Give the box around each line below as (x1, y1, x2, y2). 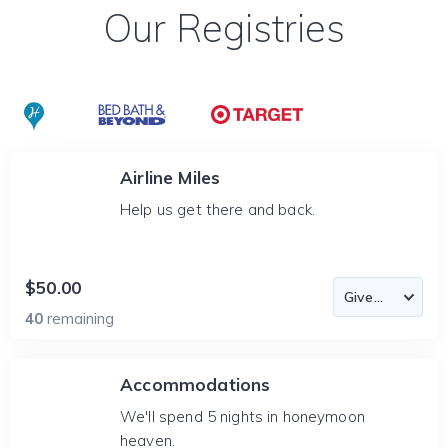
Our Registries (103, 4, 345, 52)
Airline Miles (120, 167, 221, 188)
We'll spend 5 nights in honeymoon (120, 407, 365, 426)
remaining (47, 309, 114, 328)
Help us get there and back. (120, 200, 316, 219)
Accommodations (120, 374, 271, 395)
